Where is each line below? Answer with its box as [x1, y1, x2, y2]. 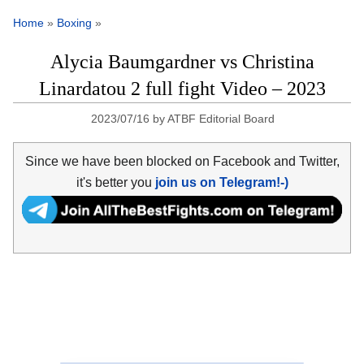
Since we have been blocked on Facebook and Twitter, [24, 154, 340, 168]
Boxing [57, 16, 92, 30]
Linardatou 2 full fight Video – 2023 [38, 78, 326, 100]
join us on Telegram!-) [154, 175, 288, 189]
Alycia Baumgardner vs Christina [50, 51, 314, 73]
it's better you [76, 175, 155, 189]
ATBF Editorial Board [167, 112, 275, 126]
